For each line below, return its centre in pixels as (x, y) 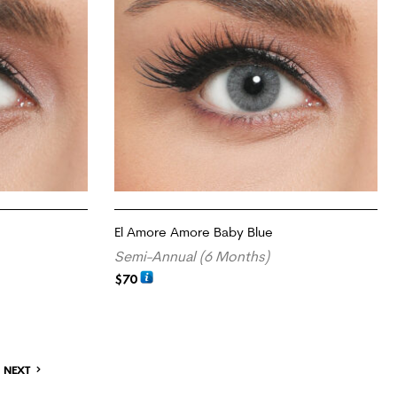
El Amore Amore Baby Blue (194, 232)
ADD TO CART (153, 300)
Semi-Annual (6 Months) (192, 257)
